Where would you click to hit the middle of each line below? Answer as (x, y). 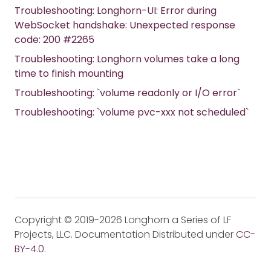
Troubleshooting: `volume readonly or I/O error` (127, 93)
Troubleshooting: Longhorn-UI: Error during (116, 11)
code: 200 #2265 (54, 40)
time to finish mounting (69, 74)
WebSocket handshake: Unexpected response (125, 25)
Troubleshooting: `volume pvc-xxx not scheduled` (132, 113)
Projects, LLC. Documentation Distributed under (125, 235)
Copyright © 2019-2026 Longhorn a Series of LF (123, 220)
